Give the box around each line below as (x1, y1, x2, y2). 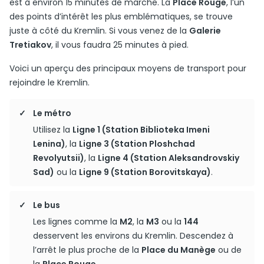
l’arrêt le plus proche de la (33, 244, 141, 256)
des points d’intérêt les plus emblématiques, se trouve (9, 11, 233, 22)
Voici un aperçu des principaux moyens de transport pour (9, 62, 246, 74)
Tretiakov (9, 39, 51, 51)
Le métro (33, 107, 71, 119)
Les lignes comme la (33, 216, 120, 227)
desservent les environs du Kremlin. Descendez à (33, 230, 233, 242)
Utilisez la (33, 124, 72, 136)
